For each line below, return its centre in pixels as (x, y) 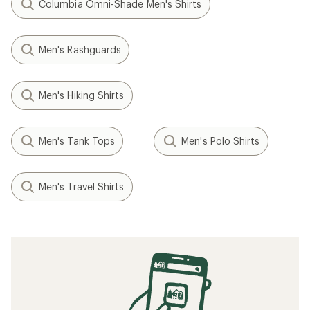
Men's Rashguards (80, 49)
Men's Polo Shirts (221, 141)
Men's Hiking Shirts (82, 95)
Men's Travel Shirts (82, 186)
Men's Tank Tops (77, 141)
